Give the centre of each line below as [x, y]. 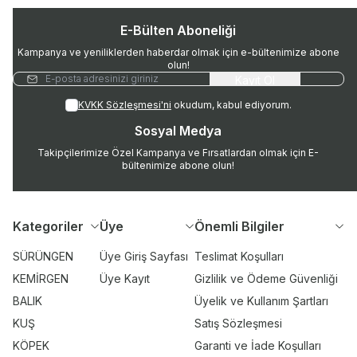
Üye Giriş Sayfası [143, 257]
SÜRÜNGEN [43, 257]
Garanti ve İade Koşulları [257, 346]
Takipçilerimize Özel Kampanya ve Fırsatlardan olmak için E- [178, 153]
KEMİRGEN [41, 279]
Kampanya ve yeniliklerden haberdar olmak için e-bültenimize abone [178, 53]
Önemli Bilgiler [239, 227]
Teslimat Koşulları [239, 257]
